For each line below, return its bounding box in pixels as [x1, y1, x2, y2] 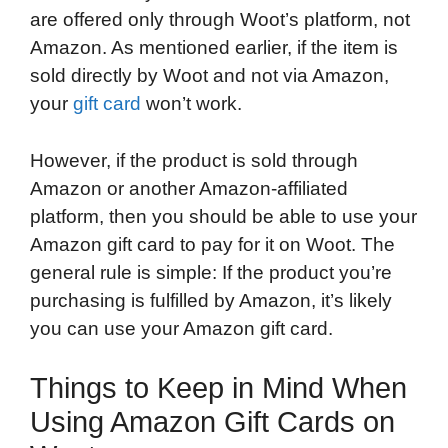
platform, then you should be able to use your [30, 205, 417, 227]
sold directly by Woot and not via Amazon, [30, 65, 389, 87]
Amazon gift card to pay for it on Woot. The [30, 233, 395, 255]
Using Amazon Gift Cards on [30, 406, 395, 439]
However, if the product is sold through [30, 149, 358, 171]
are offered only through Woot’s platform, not [30, 9, 410, 31]
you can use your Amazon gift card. [30, 317, 333, 339]
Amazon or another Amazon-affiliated [30, 177, 348, 199]
